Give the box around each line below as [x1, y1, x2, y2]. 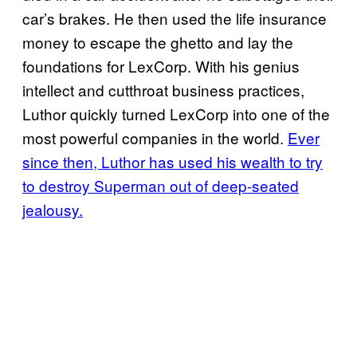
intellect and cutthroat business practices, [22, 79, 304, 101]
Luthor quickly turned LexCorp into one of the [22, 103, 330, 125]
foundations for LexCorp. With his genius [22, 55, 300, 77]
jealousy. [22, 198, 83, 221]
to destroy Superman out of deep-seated [22, 175, 299, 197]
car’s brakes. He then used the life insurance [22, 7, 327, 29]
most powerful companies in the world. [22, 127, 288, 149]
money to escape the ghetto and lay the [22, 31, 293, 53]
